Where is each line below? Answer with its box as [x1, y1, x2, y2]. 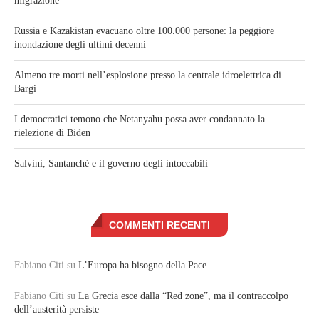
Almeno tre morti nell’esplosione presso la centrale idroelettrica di [14, 70, 281, 81]
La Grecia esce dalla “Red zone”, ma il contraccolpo [78, 291, 288, 302]
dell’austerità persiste [14, 304, 99, 315]
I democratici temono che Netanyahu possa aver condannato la [14, 114, 265, 125]
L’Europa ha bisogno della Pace [78, 260, 206, 271]
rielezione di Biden [14, 127, 90, 139]
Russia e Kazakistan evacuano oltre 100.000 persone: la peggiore [14, 26, 274, 37]
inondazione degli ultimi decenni [14, 39, 146, 51]
